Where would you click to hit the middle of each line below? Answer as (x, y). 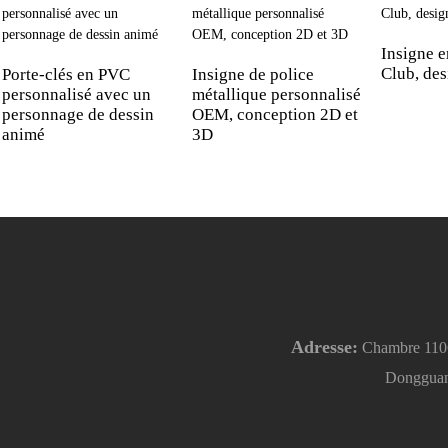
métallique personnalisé (276, 94)
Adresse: (324, 346)
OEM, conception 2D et (274, 114)
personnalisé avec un (76, 94)
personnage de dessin (78, 114)
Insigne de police (252, 74)
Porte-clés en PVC (66, 74)
